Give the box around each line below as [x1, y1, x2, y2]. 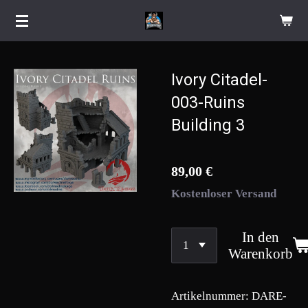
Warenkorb [228, 245, 294, 262]
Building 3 [171, 115, 245, 135]
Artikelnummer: [171, 289, 249, 303]
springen [6, 51, 54, 64]
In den [242, 228, 280, 245]
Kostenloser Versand [171, 187, 276, 201]
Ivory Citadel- [171, 70, 267, 89]
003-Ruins [171, 93, 245, 112]
